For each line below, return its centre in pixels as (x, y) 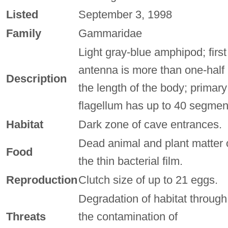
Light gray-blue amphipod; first (152, 52)
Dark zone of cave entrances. (150, 124)
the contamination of (128, 216)
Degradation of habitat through (152, 198)
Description (36, 78)
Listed (22, 14)
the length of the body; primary (152, 88)
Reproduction (41, 180)
